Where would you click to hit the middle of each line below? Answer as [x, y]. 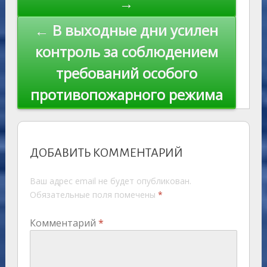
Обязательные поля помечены [94, 195]
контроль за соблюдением [126, 52]
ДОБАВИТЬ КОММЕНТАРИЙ [106, 153]
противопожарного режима [126, 95]
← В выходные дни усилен [127, 30]
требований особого [126, 73]
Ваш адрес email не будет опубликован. [110, 181]
